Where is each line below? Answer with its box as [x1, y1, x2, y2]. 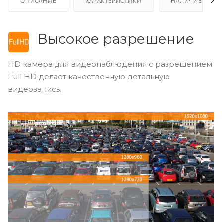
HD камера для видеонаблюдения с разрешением [8, 59, 212, 69]
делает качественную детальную [37, 71, 170, 81]
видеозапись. [8, 84, 61, 94]
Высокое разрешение [37, 30, 194, 47]
